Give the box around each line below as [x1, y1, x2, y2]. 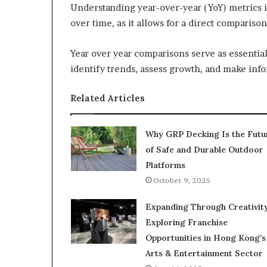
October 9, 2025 [153, 175, 210, 185]
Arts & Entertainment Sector [145, 247, 263, 259]
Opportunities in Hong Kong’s [145, 232, 266, 243]
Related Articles [70, 92, 145, 104]
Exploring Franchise [145, 216, 228, 228]
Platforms [145, 159, 185, 170]
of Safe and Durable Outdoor [145, 144, 263, 155]
